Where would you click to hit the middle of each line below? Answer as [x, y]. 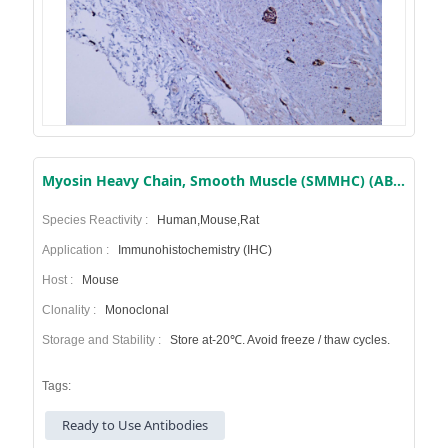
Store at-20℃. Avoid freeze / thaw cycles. [278, 339]
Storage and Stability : [104, 339]
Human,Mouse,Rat [206, 219]
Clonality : [71, 309]
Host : [60, 279]
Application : [78, 249]
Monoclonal [135, 309]
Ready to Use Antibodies [135, 424]
